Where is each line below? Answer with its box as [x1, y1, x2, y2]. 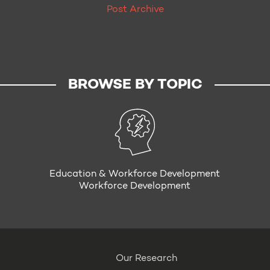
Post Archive [106, 5, 164, 14]
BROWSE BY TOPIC [67, 78, 202, 92]
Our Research [116, 254, 178, 263]
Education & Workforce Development [49, 169, 221, 180]
